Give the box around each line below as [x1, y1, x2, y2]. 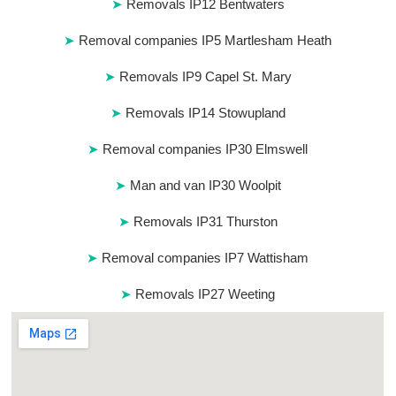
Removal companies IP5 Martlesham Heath [79, 33, 332, 49]
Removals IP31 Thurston [133, 214, 278, 230]
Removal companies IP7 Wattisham [102, 250, 309, 266]
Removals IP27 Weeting [135, 286, 276, 302]
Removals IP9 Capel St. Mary [118, 69, 292, 85]
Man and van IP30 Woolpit [129, 178, 281, 194]
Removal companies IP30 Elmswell [103, 141, 308, 157]
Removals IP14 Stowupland [125, 105, 286, 121]
